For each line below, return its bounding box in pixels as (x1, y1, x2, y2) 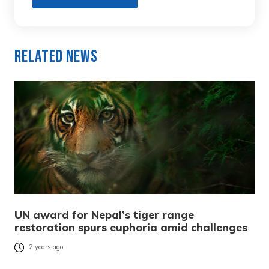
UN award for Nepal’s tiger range (14, 207, 194, 222)
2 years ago (29, 243, 64, 252)
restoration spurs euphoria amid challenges (14, 220, 247, 234)
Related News (14, 46, 98, 67)
